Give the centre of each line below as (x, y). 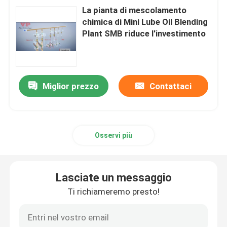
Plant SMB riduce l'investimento (144, 33)
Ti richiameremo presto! (113, 191)
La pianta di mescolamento (135, 10)
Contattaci (170, 86)
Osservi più (113, 135)
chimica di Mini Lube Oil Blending (145, 22)
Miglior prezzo (71, 86)
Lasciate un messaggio (113, 177)
